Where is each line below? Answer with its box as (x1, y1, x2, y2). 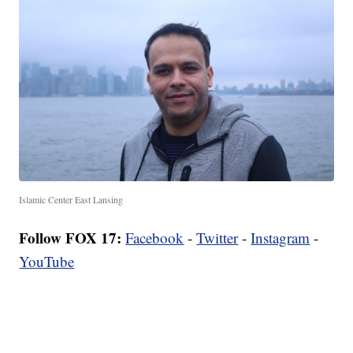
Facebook (125, 228, 184, 248)
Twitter (196, 228, 239, 248)
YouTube (19, 251, 75, 272)
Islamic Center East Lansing (19, 193, 124, 206)
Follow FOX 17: (19, 227, 122, 249)
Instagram (251, 228, 310, 248)
